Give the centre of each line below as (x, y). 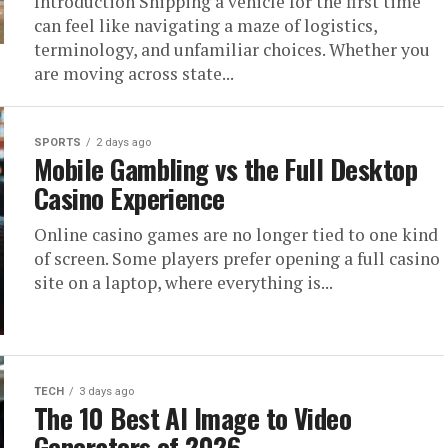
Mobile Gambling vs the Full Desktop (225, 169)
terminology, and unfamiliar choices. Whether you (232, 49)
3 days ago (106, 391)
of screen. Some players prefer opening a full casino (237, 258)
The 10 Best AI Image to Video (193, 418)
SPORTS (57, 142)
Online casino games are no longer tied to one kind (236, 234)
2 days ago (123, 142)
